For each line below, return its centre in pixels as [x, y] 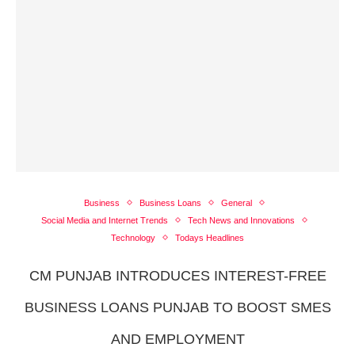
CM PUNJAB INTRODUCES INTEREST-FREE [177, 275]
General [236, 202]
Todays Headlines [210, 237]
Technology [133, 237]
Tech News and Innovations [241, 220]
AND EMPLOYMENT [177, 339]
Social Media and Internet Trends [104, 220]
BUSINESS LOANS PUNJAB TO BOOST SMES [177, 307]
